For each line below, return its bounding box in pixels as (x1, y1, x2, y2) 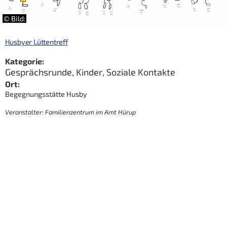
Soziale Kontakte (106, 66, 175, 78)
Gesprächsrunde (5, 66, 72, 78)
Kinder (75, 66, 102, 78)
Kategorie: (5, 56, 44, 66)
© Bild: (4, 14, 26, 23)
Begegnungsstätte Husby (5, 89, 87, 98)
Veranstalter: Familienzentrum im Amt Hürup (5, 107, 136, 116)
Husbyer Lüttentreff (5, 37, 68, 47)
